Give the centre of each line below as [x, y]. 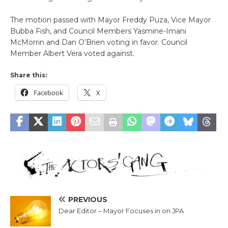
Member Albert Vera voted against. [72, 53]
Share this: [28, 75]
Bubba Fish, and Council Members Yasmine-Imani [98, 31]
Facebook [48, 92]
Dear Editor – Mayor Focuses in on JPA [121, 211]
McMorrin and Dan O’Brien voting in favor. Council [99, 42]
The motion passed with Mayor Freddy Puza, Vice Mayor [110, 20]
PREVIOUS [88, 200]
